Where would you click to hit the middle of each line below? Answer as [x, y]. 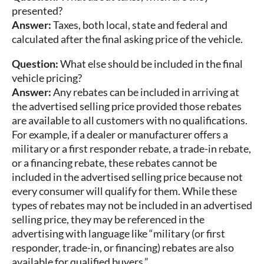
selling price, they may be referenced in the [108, 220]
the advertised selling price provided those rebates [127, 106]
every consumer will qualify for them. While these [124, 191]
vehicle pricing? [47, 78]
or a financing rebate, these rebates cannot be [114, 163]
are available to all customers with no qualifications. [130, 121]
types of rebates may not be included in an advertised [132, 205]
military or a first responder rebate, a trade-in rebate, [131, 149]
